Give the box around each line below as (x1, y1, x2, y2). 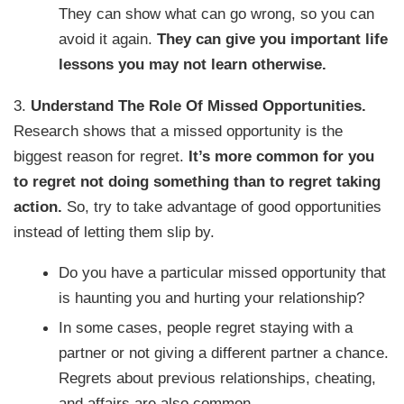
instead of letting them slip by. (14, 222, 216, 241)
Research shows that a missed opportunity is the (14, 121, 344, 140)
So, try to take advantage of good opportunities (67, 197, 382, 216)
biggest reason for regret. (14, 146, 189, 165)
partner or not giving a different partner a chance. (59, 344, 390, 363)
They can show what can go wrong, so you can (59, 5, 375, 23)
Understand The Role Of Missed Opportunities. (31, 96, 367, 115)
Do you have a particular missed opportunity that (59, 263, 387, 282)
